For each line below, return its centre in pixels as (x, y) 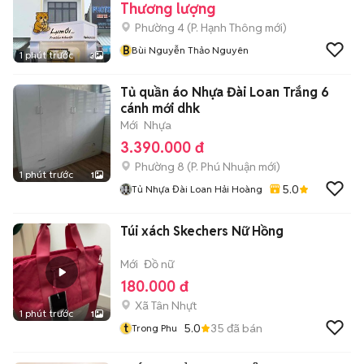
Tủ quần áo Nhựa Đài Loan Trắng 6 (225, 92)
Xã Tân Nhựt (166, 305)
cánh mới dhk (160, 108)
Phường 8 (160, 167)
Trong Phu (154, 328)
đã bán (243, 328)
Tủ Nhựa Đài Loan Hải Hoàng (197, 189)
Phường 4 (160, 28)
